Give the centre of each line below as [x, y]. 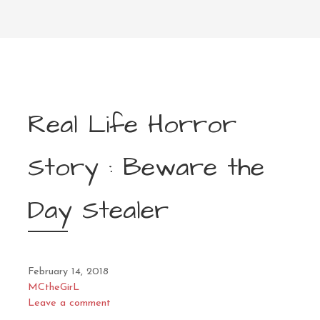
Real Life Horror [132, 124]
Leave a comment [69, 303]
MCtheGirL [54, 287]
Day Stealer [98, 210]
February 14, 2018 [68, 271]
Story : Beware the [146, 167]
